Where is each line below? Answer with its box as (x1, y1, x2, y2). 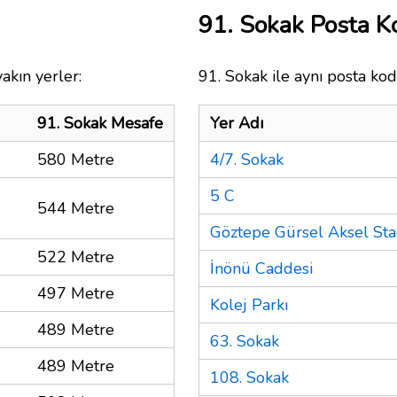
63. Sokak (210, 330, 279, 352)
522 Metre (37, 245, 114, 268)
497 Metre (37, 282, 114, 304)
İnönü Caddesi (210, 257, 313, 279)
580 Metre (37, 148, 114, 170)
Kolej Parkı (210, 293, 288, 315)
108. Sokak (210, 366, 289, 388)
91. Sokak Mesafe (37, 112, 163, 134)
